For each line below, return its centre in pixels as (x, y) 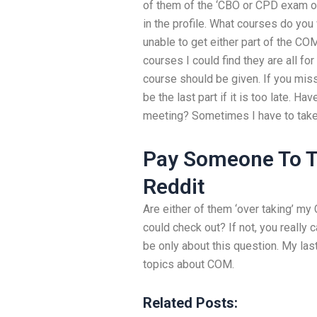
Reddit (174, 186)
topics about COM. (189, 264)
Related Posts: (190, 303)
